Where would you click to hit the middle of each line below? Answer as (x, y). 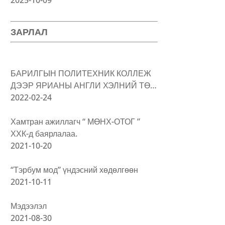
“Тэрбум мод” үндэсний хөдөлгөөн (75, 170)
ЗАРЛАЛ (29, 32)
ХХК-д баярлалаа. (44, 133)
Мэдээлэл (29, 206)
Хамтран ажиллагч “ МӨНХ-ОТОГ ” (76, 121)
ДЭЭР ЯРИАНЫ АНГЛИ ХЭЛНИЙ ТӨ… (84, 85)
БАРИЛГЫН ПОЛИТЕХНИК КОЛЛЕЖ (81, 73)
